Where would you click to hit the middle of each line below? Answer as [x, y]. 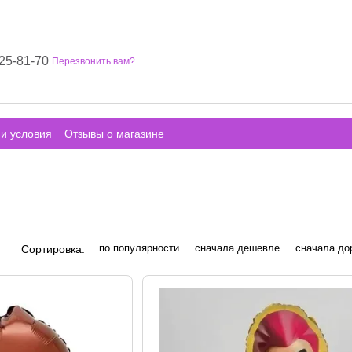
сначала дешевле [237, 248]
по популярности [139, 248]
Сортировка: [53, 249]
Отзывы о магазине [114, 133]
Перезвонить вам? [94, 61]
